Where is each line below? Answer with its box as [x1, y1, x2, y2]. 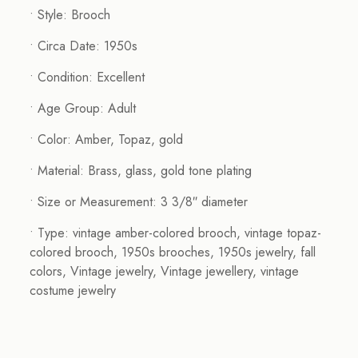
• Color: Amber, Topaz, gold [29, 130, 183, 149]
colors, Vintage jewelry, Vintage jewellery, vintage [29, 262, 299, 281]
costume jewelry [29, 281, 116, 300]
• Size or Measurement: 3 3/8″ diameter [29, 193, 248, 212]
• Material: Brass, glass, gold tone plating [29, 161, 252, 181]
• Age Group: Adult [29, 99, 136, 118]
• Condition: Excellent [29, 68, 145, 87]
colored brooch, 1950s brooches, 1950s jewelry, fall [29, 243, 316, 262]
